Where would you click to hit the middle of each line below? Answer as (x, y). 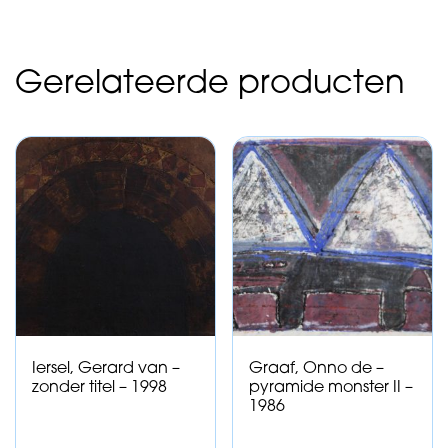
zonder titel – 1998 (99, 387)
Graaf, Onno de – (317, 368)
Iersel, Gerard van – (106, 368)
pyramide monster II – (331, 387)
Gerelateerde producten (210, 85)
